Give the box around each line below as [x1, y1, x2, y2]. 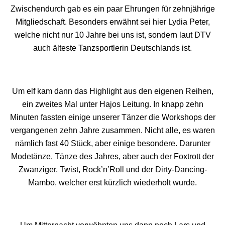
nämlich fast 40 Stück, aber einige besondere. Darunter [15, 139, 210, 148]
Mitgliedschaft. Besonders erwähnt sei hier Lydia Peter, [15, 18, 210, 27]
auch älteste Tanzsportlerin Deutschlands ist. [33, 44, 192, 53]
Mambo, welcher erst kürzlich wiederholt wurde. [28, 178, 197, 187]
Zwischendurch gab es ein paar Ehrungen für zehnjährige [10, 5, 215, 14]
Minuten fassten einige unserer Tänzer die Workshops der [10, 113, 215, 122]
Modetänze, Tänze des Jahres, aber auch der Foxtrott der [11, 152, 214, 161]
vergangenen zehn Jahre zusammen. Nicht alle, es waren [10, 126, 215, 135]
